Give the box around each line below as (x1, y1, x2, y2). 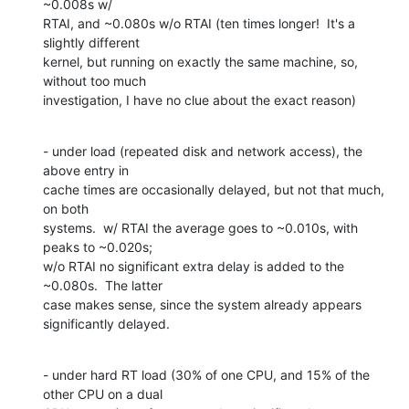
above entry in (43, 163, 132, 179)
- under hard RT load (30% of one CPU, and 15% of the (43, 367, 370, 383)
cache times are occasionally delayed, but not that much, (43, 182, 384, 198)
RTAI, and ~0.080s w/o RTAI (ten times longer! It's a (43, 16, 355, 32)
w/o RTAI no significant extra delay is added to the (43, 258, 344, 275)
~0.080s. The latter (43, 278, 166, 294)
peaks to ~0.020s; (43, 239, 156, 256)
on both (43, 201, 92, 217)
